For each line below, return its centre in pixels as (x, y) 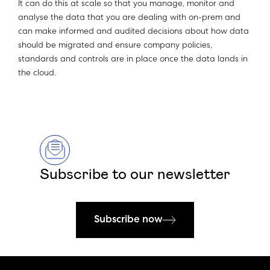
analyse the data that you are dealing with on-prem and (129, 18)
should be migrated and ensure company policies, (115, 46)
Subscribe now (128, 220)
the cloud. (37, 74)
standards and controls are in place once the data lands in (133, 60)
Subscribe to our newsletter (135, 175)
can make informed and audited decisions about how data (133, 32)
